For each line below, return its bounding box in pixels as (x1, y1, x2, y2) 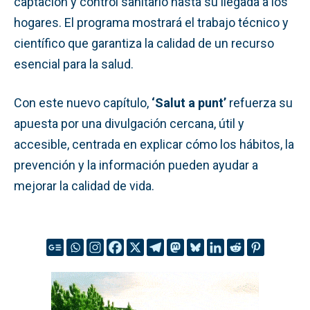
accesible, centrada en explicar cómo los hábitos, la (14, 136, 294, 152)
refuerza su (226, 95, 293, 110)
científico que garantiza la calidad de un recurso (14, 35, 274, 51)
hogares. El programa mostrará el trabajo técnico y (14, 15, 289, 30)
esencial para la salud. (14, 56, 134, 71)
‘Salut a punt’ (152, 95, 226, 110)
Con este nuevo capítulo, (14, 95, 152, 110)
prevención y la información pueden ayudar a (14, 157, 258, 172)
